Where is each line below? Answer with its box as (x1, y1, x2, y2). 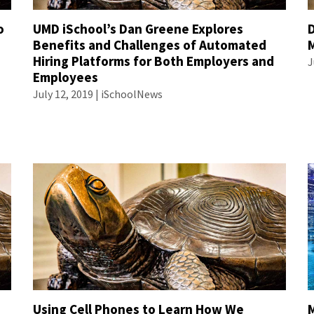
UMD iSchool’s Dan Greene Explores (33, 20, 244, 38)
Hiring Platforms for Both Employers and (33, 53, 275, 70)
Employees (33, 69, 99, 86)
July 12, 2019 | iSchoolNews (33, 87, 163, 102)
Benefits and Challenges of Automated (33, 36, 267, 54)
